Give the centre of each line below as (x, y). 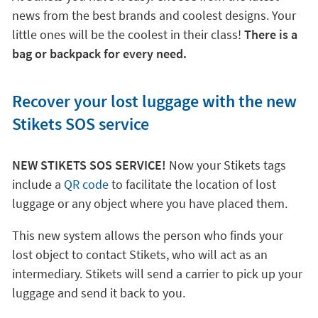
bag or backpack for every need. (99, 54)
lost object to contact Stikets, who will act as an (139, 254)
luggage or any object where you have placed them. (149, 203)
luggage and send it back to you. (98, 293)
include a (38, 184)
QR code (87, 184)
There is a (270, 34)
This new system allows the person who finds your (147, 235)
